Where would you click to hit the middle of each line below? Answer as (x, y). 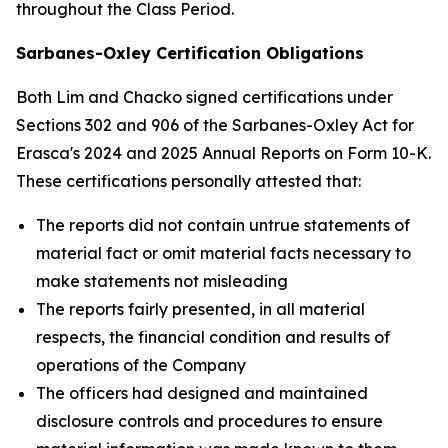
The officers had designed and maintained (202, 393)
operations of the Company (141, 365)
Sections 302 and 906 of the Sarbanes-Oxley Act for (215, 125)
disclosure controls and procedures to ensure (209, 421)
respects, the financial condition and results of (213, 337)
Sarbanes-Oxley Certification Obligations (190, 53)
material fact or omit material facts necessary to (223, 253)
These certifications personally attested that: (188, 181)
